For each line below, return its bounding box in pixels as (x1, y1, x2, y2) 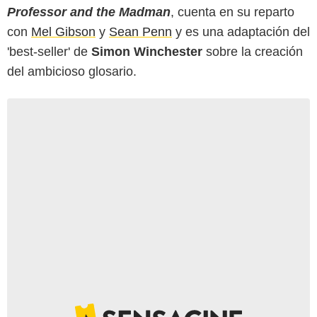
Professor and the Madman (7, 5, 171, 20)
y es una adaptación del (172, 25, 310, 40)
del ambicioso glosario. (7, 64, 137, 79)
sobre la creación (202, 45, 303, 59)
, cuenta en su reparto (171, 5, 294, 20)
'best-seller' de (7, 45, 91, 59)
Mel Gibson (31, 25, 96, 40)
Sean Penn (109, 25, 172, 40)
